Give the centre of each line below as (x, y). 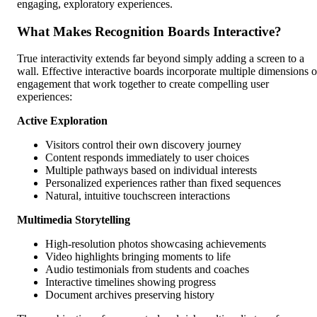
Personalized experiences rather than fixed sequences (163, 183)
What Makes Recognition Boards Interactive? (149, 31)
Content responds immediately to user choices (147, 158)
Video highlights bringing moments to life (138, 257)
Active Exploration (62, 121)
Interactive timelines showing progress (131, 282)
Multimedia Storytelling (74, 220)
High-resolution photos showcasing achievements (156, 244)
